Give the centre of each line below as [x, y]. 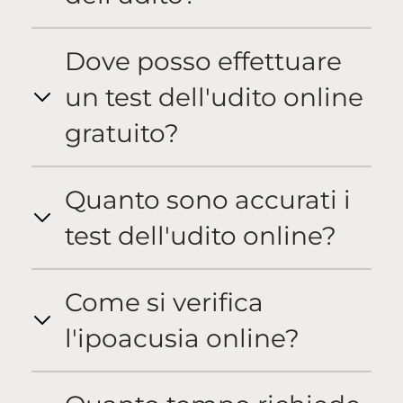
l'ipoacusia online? [182, 338]
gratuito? [122, 133]
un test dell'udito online [214, 97]
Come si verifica [164, 302]
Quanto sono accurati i [208, 199]
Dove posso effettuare [203, 61]
